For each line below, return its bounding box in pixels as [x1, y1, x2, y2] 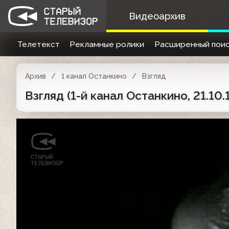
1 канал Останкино [61, 72, 127, 80]
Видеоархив [128, 11, 186, 21]
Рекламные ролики [70, 39, 145, 49]
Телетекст [17, 39, 60, 49]
